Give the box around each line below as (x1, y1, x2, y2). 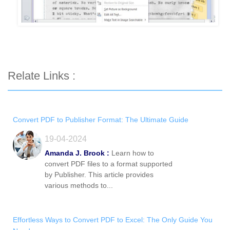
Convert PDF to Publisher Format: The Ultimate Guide (13, 115, 188, 124)
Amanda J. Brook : (45, 148, 109, 157)
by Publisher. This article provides (45, 170, 154, 179)
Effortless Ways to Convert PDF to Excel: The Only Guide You (13, 215, 213, 224)
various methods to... (45, 181, 113, 189)
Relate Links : (8, 69, 75, 82)
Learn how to (109, 148, 154, 157)
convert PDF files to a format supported (45, 159, 172, 168)
